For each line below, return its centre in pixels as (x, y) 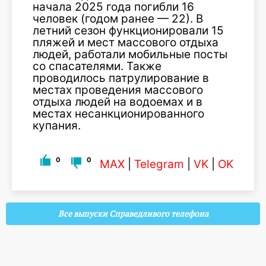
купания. (57, 125)
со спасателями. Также (97, 66)
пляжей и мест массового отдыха (126, 42)
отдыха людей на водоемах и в (118, 102)
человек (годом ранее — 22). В (118, 18)
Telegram (159, 164)
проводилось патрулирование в (121, 78)
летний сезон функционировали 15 (128, 30)
